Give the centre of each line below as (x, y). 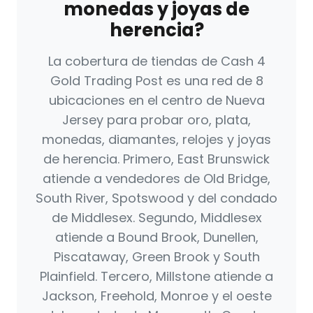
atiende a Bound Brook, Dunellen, (156, 238)
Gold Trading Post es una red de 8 (156, 81)
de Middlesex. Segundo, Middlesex (156, 218)
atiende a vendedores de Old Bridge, (156, 179)
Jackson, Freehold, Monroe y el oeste (156, 296)
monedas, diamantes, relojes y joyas (156, 140)
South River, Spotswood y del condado (156, 198)
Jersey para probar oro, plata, (156, 120)
